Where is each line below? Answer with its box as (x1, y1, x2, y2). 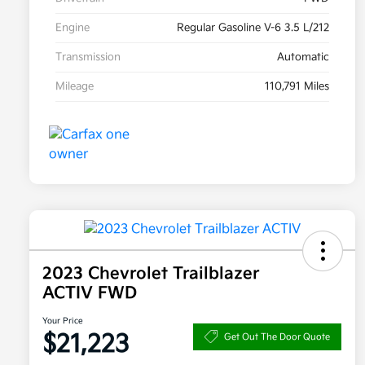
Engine (55, 21, 90, 35)
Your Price (42, 316, 83, 327)
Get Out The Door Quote (224, 331, 330, 342)
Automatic (277, 51, 329, 64)
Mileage (55, 80, 94, 94)
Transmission (55, 51, 121, 64)
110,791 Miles (265, 80, 329, 94)
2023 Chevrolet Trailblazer (42, 264, 259, 284)
